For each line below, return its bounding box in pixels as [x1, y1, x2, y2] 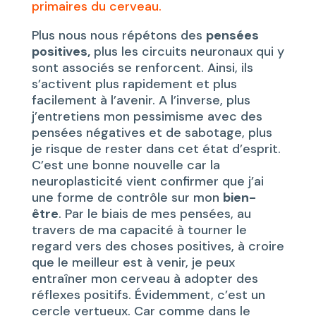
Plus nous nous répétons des [31, 26, 206, 44]
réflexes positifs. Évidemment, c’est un [31, 286, 265, 303]
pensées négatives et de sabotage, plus [31, 123, 272, 141]
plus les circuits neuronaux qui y [90, 42, 284, 60]
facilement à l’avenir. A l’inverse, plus [31, 91, 250, 109]
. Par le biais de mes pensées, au [58, 205, 251, 222]
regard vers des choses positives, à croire [31, 237, 284, 255]
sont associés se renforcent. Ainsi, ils [31, 59, 253, 76]
